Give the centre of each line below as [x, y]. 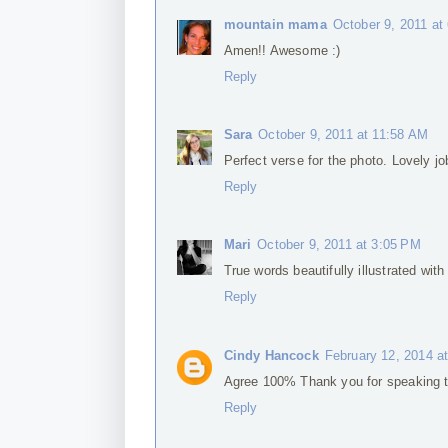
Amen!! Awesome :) [282, 50]
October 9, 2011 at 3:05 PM [339, 245]
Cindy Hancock [271, 355]
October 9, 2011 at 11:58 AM [343, 135]
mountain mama [275, 24]
